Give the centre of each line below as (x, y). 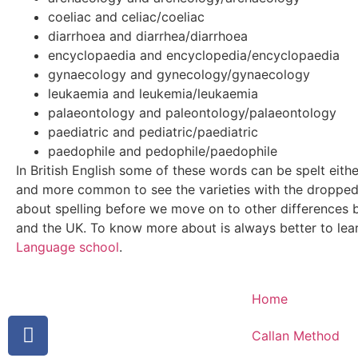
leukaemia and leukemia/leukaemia (153, 93)
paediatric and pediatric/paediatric (153, 131)
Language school (68, 247)
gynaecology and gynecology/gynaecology (179, 74)
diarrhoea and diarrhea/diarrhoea (148, 36)
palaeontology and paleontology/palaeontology (192, 112)
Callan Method (296, 335)
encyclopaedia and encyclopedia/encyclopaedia (194, 55)
